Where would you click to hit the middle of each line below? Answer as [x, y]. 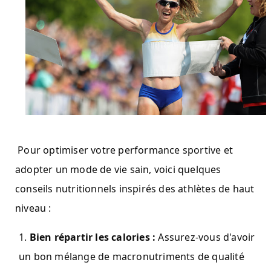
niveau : [33, 208]
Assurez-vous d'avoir [205, 237]
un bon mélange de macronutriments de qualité [132, 256]
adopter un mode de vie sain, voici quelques [118, 169]
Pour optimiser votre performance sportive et [126, 150]
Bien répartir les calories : [93, 237]
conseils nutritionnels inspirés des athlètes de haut [135, 188]
